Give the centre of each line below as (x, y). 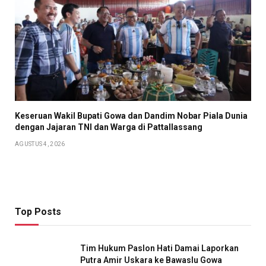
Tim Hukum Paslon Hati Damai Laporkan (159, 248)
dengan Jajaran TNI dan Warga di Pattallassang (109, 127)
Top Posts (38, 212)
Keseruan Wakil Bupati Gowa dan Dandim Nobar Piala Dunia (131, 116)
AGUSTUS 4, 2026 (40, 144)
